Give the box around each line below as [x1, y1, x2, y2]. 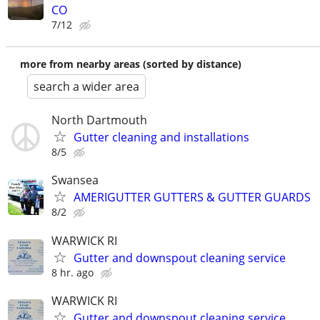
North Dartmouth [51, 112, 147, 129]
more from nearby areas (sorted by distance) [20, 57, 241, 71]
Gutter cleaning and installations [74, 129, 249, 146]
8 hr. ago [51, 265, 94, 279]
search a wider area [34, 79, 139, 95]
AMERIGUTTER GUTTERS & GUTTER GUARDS [74, 189, 311, 206]
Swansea [51, 172, 99, 189]
